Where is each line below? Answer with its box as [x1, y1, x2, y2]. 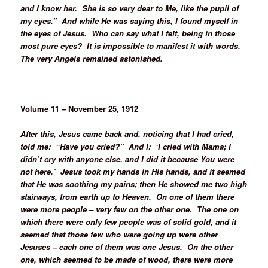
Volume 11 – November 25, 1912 [20, 103, 139, 115]
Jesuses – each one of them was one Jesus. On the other [20, 241, 234, 253]
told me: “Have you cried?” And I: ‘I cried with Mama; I [20, 141, 232, 153]
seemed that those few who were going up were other [20, 229, 218, 240]
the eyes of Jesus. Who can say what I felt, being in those [20, 28, 236, 39]
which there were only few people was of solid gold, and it [20, 216, 237, 228]
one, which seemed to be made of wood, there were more [20, 254, 233, 266]
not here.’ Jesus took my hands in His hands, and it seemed [20, 166, 246, 178]
